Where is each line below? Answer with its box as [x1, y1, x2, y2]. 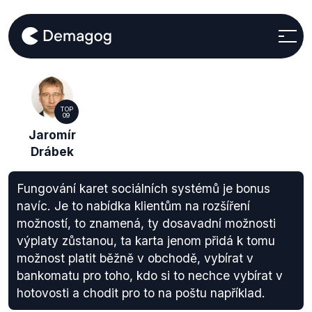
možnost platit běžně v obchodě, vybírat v [17, 251, 253, 265]
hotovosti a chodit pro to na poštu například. [17, 286, 265, 300]
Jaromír [28, 127, 76, 142]
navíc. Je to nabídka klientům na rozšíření [17, 198, 250, 213]
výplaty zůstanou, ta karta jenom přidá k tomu [17, 233, 275, 248]
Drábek [30, 144, 74, 159]
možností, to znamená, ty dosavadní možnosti [17, 216, 276, 231]
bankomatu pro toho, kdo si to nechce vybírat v [17, 268, 283, 283]
